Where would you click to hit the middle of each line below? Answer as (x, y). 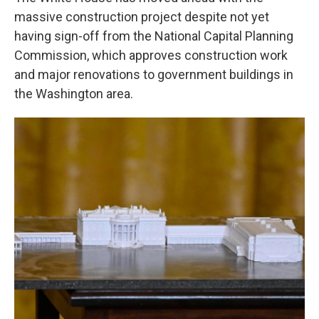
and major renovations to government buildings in (154, 74)
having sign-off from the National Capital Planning (154, 36)
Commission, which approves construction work (151, 55)
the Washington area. (74, 93)
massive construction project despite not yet (142, 16)
